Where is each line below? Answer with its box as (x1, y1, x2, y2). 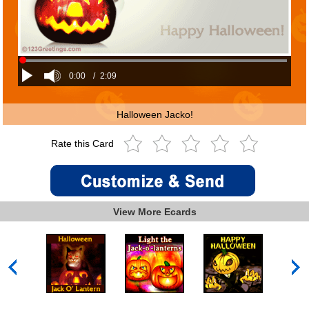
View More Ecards (112, 206, 197, 217)
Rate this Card (50, 138, 117, 150)
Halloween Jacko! (116, 108, 193, 120)
